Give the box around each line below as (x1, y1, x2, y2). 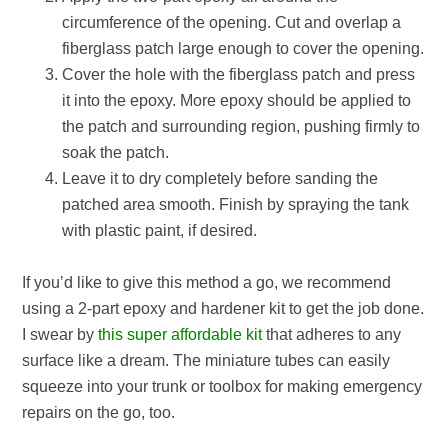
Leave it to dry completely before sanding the (62, 170, 379, 187)
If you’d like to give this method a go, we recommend (22, 274, 392, 291)
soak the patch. (62, 144, 170, 161)
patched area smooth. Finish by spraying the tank (62, 196, 410, 213)
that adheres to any (262, 326, 402, 343)
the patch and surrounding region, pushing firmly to (62, 118, 421, 135)
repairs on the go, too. (22, 404, 180, 421)
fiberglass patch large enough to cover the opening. (62, 40, 425, 57)
